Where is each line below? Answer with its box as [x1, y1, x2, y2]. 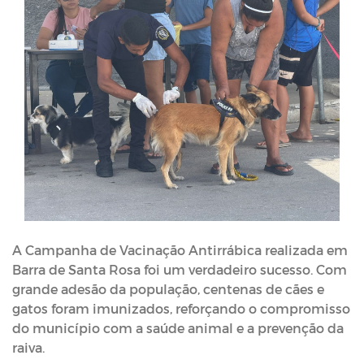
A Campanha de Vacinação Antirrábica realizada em [12, 242, 348, 258]
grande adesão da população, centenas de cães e [12, 281, 324, 297]
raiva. [12, 340, 45, 355]
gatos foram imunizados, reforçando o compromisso [12, 301, 350, 316]
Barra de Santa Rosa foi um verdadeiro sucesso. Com [12, 262, 347, 277]
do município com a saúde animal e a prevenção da [12, 320, 344, 336]
